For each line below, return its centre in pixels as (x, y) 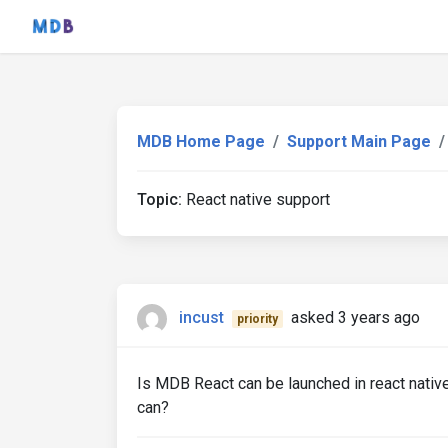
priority (257, 319)
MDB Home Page (201, 141)
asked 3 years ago (355, 318)
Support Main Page (359, 141)
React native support (256, 199)
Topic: (159, 199)
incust (201, 318)
